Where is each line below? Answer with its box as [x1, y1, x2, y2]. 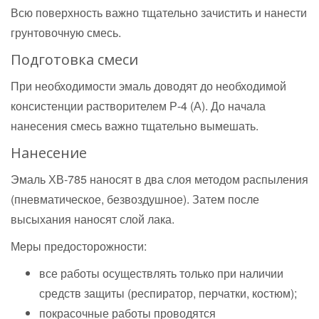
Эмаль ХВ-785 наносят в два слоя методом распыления [11, 171, 308, 187]
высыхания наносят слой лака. [11, 211, 177, 227]
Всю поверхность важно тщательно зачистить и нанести [11, 4, 307, 21]
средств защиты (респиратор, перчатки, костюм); [39, 285, 297, 301]
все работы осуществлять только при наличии [39, 265, 283, 281]
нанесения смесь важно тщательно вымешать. [11, 117, 258, 134]
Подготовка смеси [11, 50, 138, 69]
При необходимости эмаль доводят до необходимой [11, 78, 286, 94]
